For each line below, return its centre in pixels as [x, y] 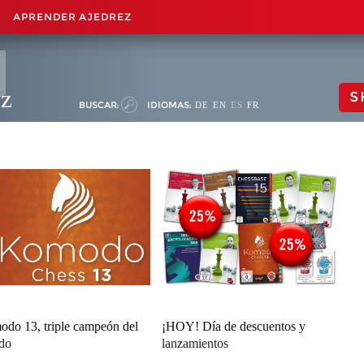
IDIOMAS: [169, 105]
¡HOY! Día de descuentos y [234, 326]
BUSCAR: [99, 105]
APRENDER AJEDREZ [72, 17]
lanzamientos [195, 343]
